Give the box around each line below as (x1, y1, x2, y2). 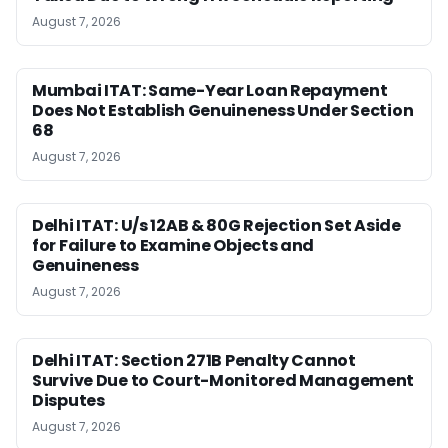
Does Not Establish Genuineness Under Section (32, 99, 414, 122)
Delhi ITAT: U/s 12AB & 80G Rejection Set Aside (32, 214, 401, 237)
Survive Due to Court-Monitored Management (32, 369, 415, 392)
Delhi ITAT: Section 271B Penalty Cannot (32, 349, 356, 372)
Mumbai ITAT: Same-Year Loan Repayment (32, 79, 388, 102)
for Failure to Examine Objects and (32, 234, 315, 257)
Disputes (32, 389, 105, 412)
